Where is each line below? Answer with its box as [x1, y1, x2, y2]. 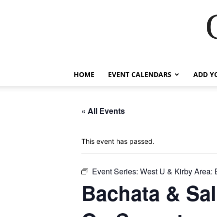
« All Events [81, 105, 125, 116]
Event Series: [92, 166, 140, 177]
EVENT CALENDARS [108, 70, 171, 79]
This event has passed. [81, 137, 155, 145]
